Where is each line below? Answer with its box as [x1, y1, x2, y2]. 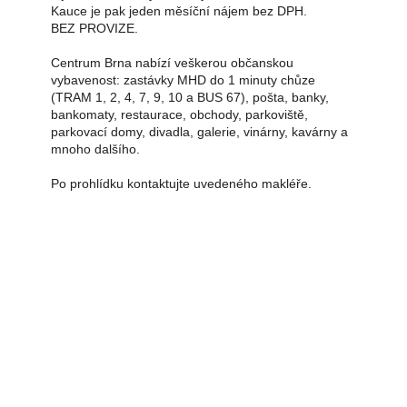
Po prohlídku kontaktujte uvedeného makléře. [51, 175, 312, 191]
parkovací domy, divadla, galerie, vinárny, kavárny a [51, 124, 348, 139]
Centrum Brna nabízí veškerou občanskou [51, 55, 293, 70]
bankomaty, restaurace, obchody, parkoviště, [51, 106, 308, 122]
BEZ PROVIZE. [51, 20, 138, 35]
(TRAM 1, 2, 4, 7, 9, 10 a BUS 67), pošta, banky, [51, 89, 329, 104]
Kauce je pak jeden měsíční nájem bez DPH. [51, 3, 307, 18]
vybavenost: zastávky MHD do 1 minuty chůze [51, 72, 315, 87]
